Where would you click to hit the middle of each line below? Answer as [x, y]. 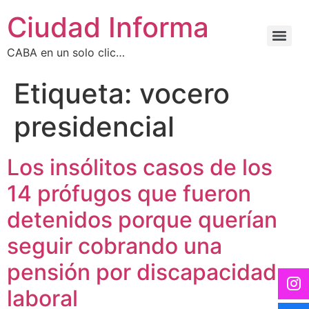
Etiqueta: [77, 93]
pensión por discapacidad [142, 272]
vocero [185, 93]
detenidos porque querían [142, 220]
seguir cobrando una [114, 246]
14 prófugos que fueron [129, 193]
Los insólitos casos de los [140, 167]
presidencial [94, 127]
